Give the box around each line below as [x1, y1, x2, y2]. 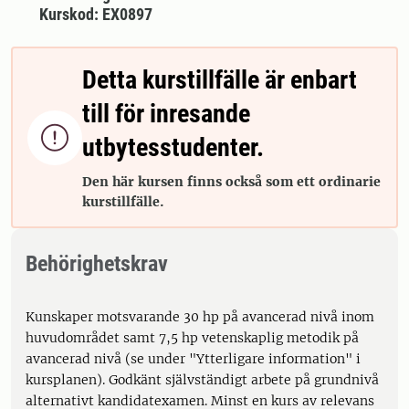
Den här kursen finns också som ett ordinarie [82, 173, 381, 190]
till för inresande [82, 99, 250, 129]
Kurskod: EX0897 [38, 5, 152, 24]
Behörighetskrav [26, 251, 168, 277]
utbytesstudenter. [82, 132, 264, 163]
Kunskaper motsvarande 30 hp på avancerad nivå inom [26, 309, 374, 325]
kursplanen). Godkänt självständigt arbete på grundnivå [26, 372, 379, 388]
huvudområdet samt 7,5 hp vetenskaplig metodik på [26, 330, 359, 346]
